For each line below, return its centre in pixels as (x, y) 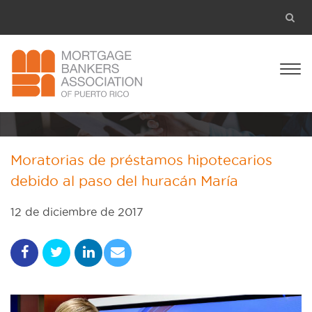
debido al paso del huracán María (124, 182)
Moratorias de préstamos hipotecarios (141, 161)
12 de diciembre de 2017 (77, 212)
